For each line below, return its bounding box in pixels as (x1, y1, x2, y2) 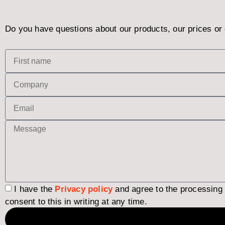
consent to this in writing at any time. (5, 197, 147, 207)
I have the (14, 184, 55, 194)
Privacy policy (55, 184, 113, 194)
